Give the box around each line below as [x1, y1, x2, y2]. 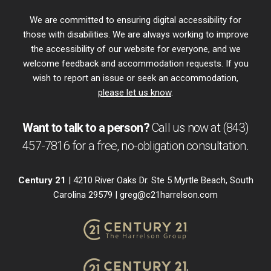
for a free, [69, 139, 122, 154]
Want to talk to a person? [22, 120, 149, 135]
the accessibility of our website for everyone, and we [30, 44, 241, 55]
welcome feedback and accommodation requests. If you [22, 58, 249, 70]
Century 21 [18, 175, 66, 186]
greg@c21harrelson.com [120, 189, 218, 201]
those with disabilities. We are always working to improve [22, 29, 249, 41]
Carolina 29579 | [53, 189, 120, 201]
